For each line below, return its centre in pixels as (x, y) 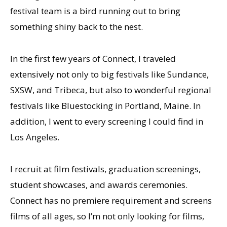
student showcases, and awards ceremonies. (99, 184)
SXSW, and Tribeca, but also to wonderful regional (111, 90)
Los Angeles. (35, 137)
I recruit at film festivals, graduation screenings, (105, 169)
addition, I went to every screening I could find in (107, 121)
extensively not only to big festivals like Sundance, (109, 74)
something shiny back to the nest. (77, 27)
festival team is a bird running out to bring (95, 11)
